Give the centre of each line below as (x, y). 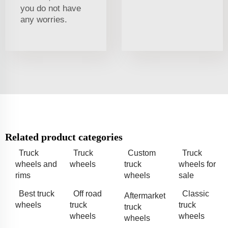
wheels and (36, 164)
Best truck (37, 193)
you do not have (51, 8)
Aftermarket (145, 195)
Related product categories (64, 137)
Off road (88, 193)
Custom (142, 153)
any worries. (44, 19)
